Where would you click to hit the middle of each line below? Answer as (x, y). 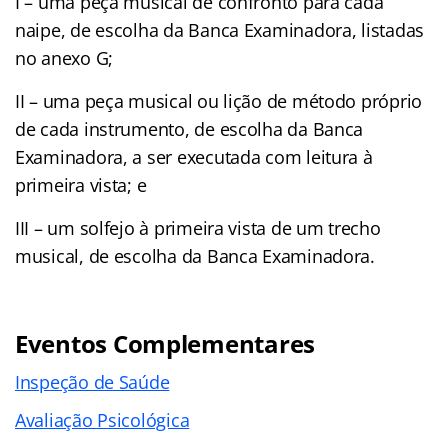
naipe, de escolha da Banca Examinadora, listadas (220, 29)
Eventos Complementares (165, 343)
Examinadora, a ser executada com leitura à (194, 156)
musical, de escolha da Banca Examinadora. (195, 255)
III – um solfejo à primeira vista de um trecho (198, 227)
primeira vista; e (81, 184)
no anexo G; (64, 57)
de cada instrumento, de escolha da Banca (189, 128)
